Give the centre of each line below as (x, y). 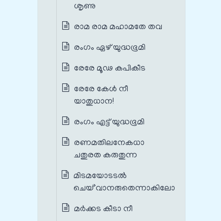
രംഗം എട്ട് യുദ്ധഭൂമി (109, 123)
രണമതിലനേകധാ (109, 143)
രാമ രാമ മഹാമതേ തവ (118, 27)
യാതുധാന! (95, 102)
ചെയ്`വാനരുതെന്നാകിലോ (125, 189)
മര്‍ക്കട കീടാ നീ (103, 209)
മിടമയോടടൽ (100, 176)
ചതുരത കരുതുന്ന (106, 156)
